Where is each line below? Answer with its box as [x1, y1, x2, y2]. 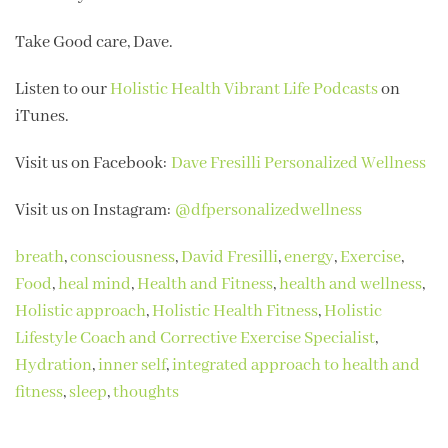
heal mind [58, 273, 131, 295]
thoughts [113, 381, 179, 403]
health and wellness [279, 273, 422, 295]
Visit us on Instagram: [15, 199, 175, 221]
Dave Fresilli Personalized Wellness [171, 152, 426, 174]
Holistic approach [15, 300, 146, 322]
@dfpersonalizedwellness [175, 199, 362, 221]
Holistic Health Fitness [152, 300, 318, 322]
